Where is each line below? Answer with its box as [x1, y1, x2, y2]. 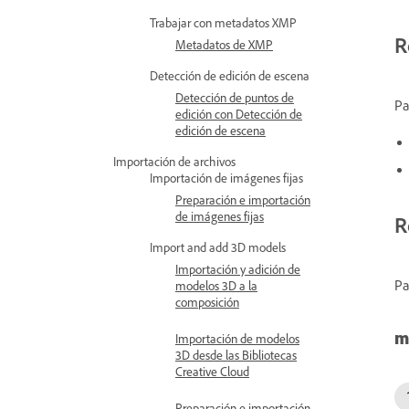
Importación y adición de [175, 261, 300, 277]
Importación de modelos [175, 330, 299, 346]
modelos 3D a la [175, 278, 257, 293]
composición [175, 294, 239, 309]
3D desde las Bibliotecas [175, 347, 297, 362]
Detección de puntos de [175, 89, 294, 105]
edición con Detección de [175, 106, 302, 121]
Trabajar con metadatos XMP [150, 15, 297, 30]
